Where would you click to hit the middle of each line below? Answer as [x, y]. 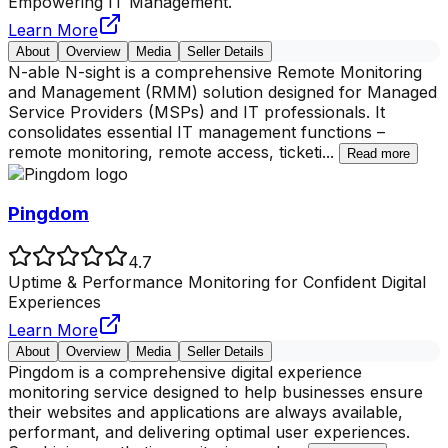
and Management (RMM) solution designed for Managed [222, 91]
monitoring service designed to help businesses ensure [215, 392]
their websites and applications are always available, [205, 412]
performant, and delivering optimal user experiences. [209, 432]
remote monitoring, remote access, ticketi [165, 151]
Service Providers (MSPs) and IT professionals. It [196, 111]
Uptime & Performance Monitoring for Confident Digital [217, 282]
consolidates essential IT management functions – [196, 131]
